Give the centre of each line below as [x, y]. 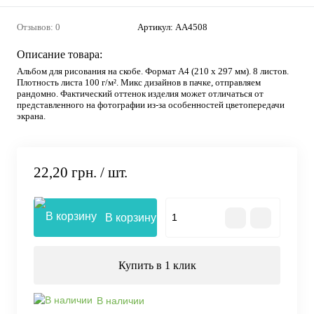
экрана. [31, 116]
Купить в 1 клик [157, 266]
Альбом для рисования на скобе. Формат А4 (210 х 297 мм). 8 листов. [153, 71]
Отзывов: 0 [39, 27]
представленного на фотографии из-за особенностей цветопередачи [151, 105]
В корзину [131, 218]
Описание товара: [60, 54]
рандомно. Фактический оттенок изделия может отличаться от [140, 94]
